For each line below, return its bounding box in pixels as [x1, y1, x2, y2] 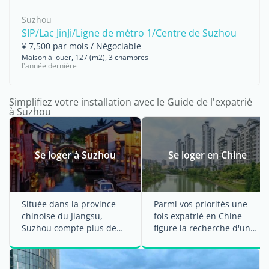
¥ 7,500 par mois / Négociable [22, 40, 141, 52]
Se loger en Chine [168, 148, 247, 162]
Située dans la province [22, 198, 116, 210]
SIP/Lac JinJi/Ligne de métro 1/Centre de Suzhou [22, 26, 237, 40]
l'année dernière [22, 61, 77, 71]
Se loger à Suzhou [34, 148, 116, 162]
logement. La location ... [154, 234, 249, 246]
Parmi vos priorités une [154, 198, 247, 210]
